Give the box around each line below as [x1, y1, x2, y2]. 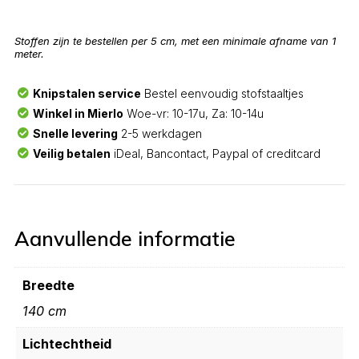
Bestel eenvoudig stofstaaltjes [140, 86, 304, 100]
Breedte [22, 277, 75, 294]
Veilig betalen [32, 146, 111, 160]
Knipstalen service [32, 86, 141, 100]
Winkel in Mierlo [32, 106, 123, 120]
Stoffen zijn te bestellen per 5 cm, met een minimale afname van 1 [14, 34, 336, 47]
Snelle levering [32, 126, 118, 140]
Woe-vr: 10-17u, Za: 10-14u [123, 106, 264, 120]
